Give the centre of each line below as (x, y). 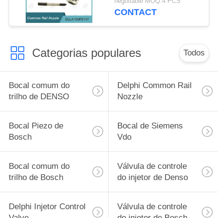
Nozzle (130, 97)
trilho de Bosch (36, 178)
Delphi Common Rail (154, 86)
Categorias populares (86, 53)
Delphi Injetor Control (47, 206)
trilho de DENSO (39, 97)
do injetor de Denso (152, 178)
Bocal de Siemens (150, 126)
